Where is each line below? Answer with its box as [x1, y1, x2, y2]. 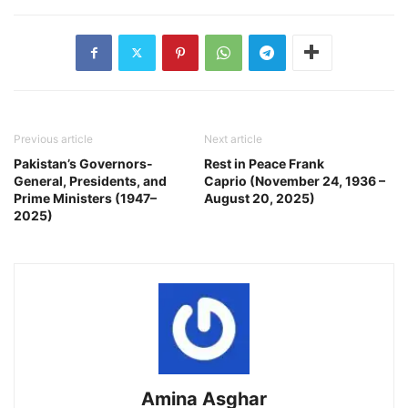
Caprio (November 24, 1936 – [204, 172, 385, 189]
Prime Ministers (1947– [14, 189, 157, 206]
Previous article [14, 131, 93, 146]
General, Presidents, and [14, 172, 167, 189]
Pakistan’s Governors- [14, 155, 153, 171]
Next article [204, 131, 262, 146]
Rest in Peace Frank [204, 155, 324, 171]
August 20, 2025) [204, 189, 315, 206]
